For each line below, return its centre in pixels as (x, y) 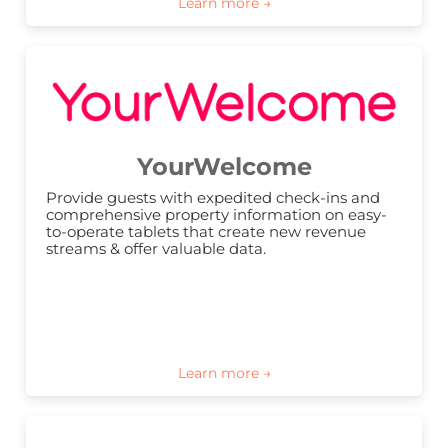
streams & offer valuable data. (156, 249)
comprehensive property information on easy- (216, 215)
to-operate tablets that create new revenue (206, 232)
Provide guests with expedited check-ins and (213, 198)
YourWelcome (224, 167)
